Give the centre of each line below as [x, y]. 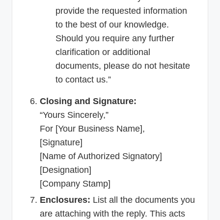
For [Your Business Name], [92, 128]
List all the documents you [143, 200]
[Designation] [66, 170]
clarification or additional [103, 52]
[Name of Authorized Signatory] [101, 156]
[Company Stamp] [75, 183]
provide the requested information [121, 11]
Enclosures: [65, 200]
